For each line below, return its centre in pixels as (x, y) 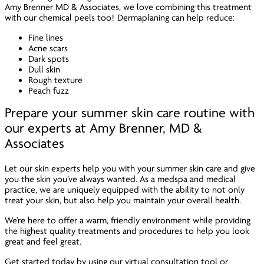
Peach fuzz (49, 91)
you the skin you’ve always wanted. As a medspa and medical (121, 179)
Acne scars (48, 49)
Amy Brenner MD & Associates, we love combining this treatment (128, 7)
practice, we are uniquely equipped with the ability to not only (125, 190)
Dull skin (44, 70)
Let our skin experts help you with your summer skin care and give (130, 169)
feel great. (62, 242)
